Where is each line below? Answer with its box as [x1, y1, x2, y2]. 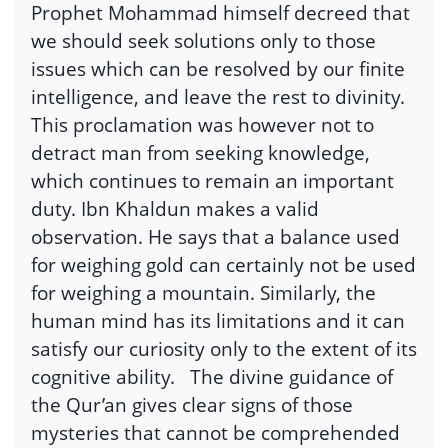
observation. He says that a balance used [31, 223, 400, 251]
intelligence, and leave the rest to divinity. [31, 83, 405, 111]
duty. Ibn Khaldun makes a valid [31, 195, 319, 223]
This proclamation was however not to [31, 111, 374, 139]
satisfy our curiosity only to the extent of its [31, 335, 417, 363]
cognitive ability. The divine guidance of [31, 363, 393, 391]
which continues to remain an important [31, 167, 394, 195]
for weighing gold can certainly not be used [31, 251, 416, 279]
